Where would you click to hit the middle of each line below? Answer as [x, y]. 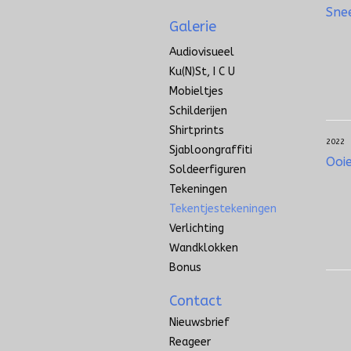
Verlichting [197, 229]
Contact [195, 301]
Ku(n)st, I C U [202, 72]
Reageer [190, 342]
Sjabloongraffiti [211, 150]
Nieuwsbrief [199, 323]
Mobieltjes [196, 92]
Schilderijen [198, 111]
